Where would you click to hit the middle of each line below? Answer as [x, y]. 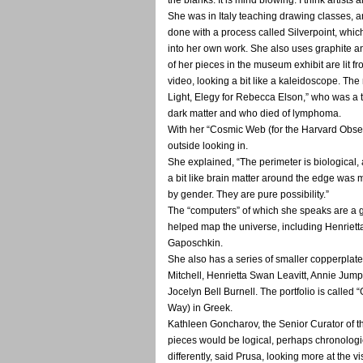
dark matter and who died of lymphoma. [254, 113]
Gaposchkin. [195, 243]
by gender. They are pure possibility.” [248, 194]
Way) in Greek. [200, 307]
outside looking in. [208, 145]
